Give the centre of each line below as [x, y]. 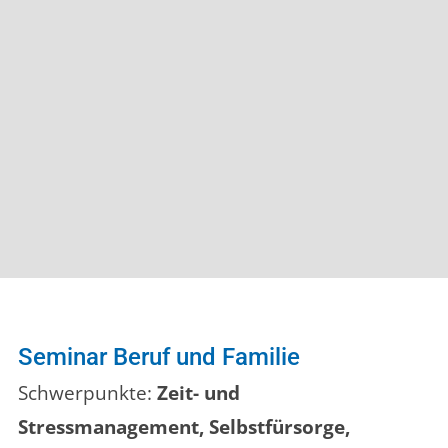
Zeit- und [198, 393]
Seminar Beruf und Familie [159, 357]
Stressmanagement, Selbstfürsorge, [184, 427]
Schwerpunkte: [87, 393]
